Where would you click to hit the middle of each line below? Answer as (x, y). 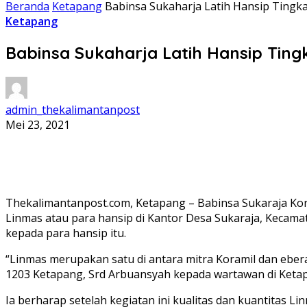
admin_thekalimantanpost (73, 109)
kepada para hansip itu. (66, 233)
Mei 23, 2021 (38, 124)
